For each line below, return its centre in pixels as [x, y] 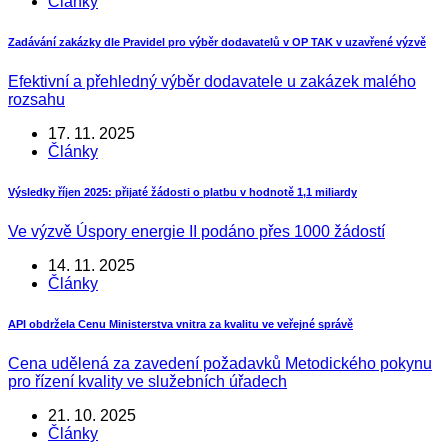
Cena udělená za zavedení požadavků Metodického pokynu [220, 363]
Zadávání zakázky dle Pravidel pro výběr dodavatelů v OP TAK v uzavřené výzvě [217, 41]
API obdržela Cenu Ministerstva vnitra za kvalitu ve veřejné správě [180, 323]
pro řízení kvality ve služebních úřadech [147, 381]
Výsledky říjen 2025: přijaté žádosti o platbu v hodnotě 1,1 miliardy [182, 191]
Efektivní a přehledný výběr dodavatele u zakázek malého [212, 81]
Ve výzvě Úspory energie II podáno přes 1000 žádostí [196, 231]
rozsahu [36, 99]
